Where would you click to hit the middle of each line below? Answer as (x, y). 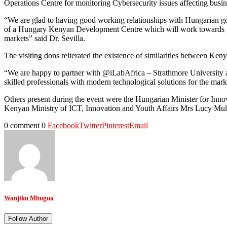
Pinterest (116, 126)
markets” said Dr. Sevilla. (45, 39)
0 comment (22, 126)
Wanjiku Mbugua (29, 198)
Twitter (90, 126)
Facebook (63, 126)
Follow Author (28, 219)
